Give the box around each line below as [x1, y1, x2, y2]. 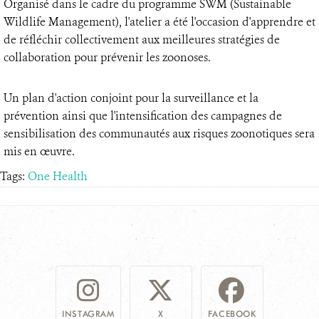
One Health [28, 169, 88, 184]
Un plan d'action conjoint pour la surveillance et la [4, 90, 258, 105]
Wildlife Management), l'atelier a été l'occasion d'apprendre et [4, 14, 315, 29]
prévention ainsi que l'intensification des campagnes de [4, 108, 282, 123]
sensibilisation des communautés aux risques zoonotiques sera [4, 126, 315, 141]
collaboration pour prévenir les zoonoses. [4, 50, 211, 65]
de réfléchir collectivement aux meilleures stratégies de [4, 32, 280, 47]
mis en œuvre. [4, 144, 75, 159]
